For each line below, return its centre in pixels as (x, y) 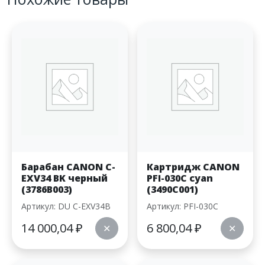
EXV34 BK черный (64, 178)
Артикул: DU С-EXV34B (66, 206)
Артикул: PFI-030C (182, 206)
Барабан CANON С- (68, 167)
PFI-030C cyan (180, 178)
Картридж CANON (193, 167)
